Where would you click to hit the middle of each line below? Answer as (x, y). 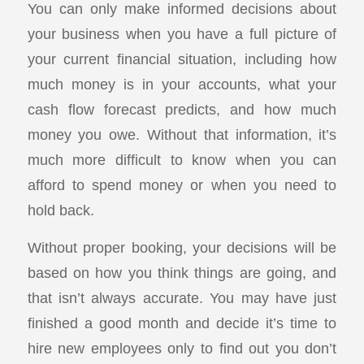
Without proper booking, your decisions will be (182, 248)
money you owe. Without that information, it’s (182, 134)
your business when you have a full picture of (182, 33)
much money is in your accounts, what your (182, 84)
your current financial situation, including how (182, 58)
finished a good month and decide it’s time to (182, 323)
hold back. (61, 210)
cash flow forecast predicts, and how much (182, 109)
